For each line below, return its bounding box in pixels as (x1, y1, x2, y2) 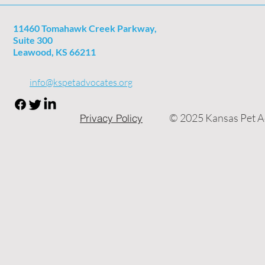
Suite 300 (13, 34, 54, 46)
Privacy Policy (80, 111, 143, 124)
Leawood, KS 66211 (13, 46, 96, 57)
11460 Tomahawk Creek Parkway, (13, 22, 157, 34)
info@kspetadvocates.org (30, 76, 132, 88)
